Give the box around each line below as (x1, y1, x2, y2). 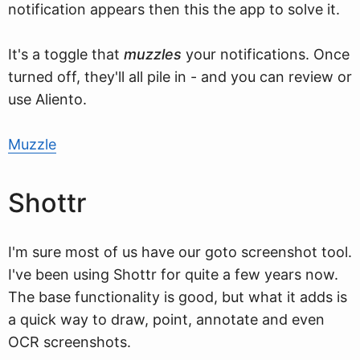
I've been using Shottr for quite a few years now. (8, 266, 338, 283)
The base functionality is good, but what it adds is (8, 288, 347, 305)
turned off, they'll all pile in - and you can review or (8, 68, 352, 85)
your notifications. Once (182, 46, 350, 63)
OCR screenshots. (8, 333, 131, 350)
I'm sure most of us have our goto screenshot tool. (8, 243, 352, 260)
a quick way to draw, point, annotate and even (8, 311, 325, 328)
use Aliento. (8, 91, 87, 108)
